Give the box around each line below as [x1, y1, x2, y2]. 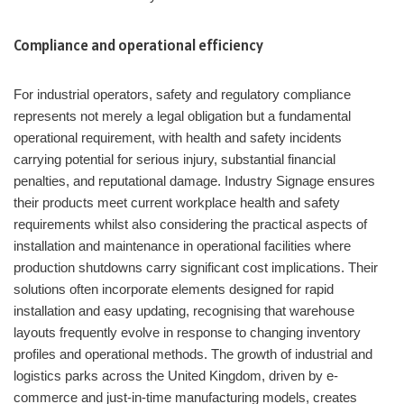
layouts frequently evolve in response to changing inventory [14, 325, 361, 341]
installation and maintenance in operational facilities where [14, 238, 351, 254]
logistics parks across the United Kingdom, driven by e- [14, 368, 338, 384]
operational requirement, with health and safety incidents [14, 130, 342, 146]
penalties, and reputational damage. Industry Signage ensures [14, 173, 375, 189]
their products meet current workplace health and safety [14, 195, 340, 211]
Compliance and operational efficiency [14, 35, 263, 56]
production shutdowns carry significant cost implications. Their [14, 260, 378, 276]
